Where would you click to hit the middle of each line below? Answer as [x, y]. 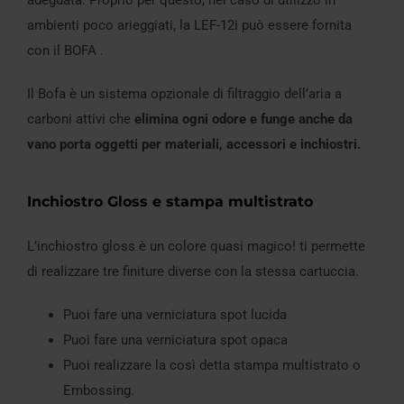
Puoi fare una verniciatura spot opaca [175, 340]
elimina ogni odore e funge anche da [243, 119]
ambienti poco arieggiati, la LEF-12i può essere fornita [189, 25]
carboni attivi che [81, 119]
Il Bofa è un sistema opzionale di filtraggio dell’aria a [184, 93]
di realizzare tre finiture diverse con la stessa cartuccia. [193, 271]
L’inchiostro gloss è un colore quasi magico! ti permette [196, 246]
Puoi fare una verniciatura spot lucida [175, 314]
